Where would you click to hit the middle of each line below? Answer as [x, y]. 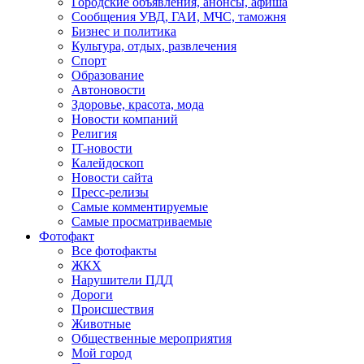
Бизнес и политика [124, 31]
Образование [108, 75]
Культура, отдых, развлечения [154, 46]
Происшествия [113, 309]
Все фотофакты [114, 251]
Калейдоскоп [108, 163]
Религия [94, 134]
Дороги [92, 295]
